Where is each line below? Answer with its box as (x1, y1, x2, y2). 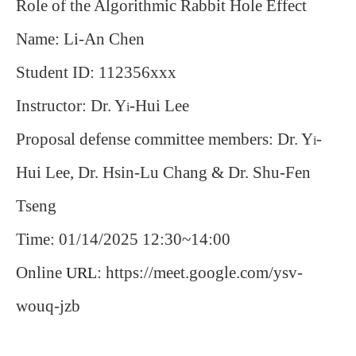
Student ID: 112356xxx (16, 63, 176, 82)
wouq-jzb (16, 296, 80, 315)
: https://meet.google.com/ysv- (97, 263, 303, 282)
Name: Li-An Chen (16, 29, 145, 48)
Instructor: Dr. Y (16, 96, 126, 115)
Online (16, 263, 66, 282)
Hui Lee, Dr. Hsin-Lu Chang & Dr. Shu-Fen (16, 163, 311, 182)
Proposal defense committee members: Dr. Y (16, 130, 313, 149)
